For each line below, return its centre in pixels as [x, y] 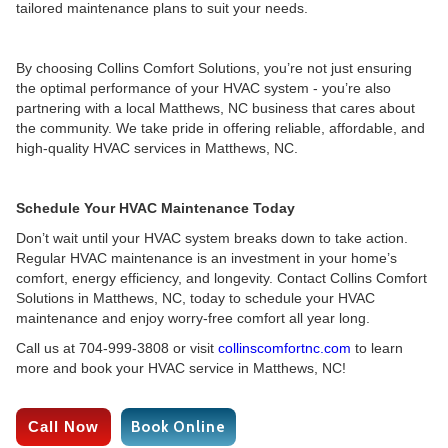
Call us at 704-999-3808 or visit [117, 348]
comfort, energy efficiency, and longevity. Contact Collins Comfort [221, 278]
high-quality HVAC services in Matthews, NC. [157, 148]
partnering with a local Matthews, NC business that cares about [215, 108]
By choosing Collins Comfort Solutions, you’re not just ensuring [214, 68]
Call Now [63, 426]
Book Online [178, 427]
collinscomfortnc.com [284, 348]
